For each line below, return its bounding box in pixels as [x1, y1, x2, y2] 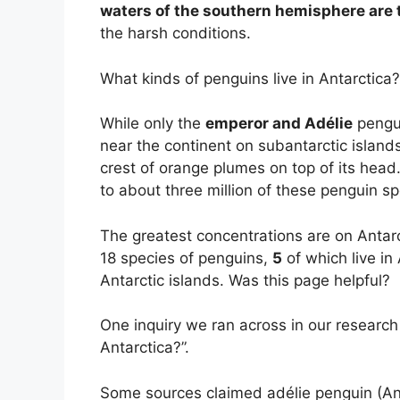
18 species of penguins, [100, 248, 272, 267]
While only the [100, 114, 205, 133]
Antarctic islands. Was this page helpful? [100, 271, 390, 289]
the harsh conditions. [100, 24, 251, 43]
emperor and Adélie [205, 114, 353, 133]
